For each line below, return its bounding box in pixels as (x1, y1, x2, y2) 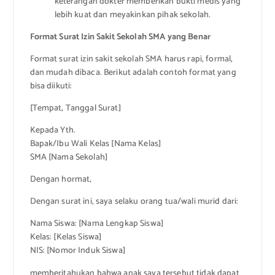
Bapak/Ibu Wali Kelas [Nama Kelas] (29, 137, 161, 152)
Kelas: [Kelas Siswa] (29, 230, 102, 245)
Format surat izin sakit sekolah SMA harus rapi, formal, (29, 52, 233, 67)
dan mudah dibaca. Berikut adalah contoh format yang (29, 66, 236, 80)
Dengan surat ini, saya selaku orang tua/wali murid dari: (29, 195, 239, 209)
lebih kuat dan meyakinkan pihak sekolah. (54, 7, 211, 22)
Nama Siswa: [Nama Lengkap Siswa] (29, 217, 164, 231)
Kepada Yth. (29, 123, 76, 138)
